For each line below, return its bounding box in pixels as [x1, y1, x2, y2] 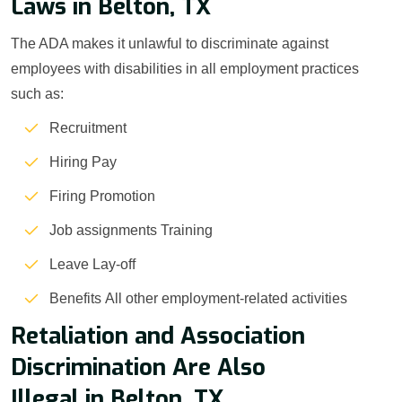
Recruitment [49, 120, 127, 136]
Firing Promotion [49, 188, 155, 205]
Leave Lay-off [49, 257, 135, 273]
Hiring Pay [49, 154, 117, 170]
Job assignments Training [49, 223, 213, 239]
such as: [11, 86, 64, 102]
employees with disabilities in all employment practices [11, 61, 359, 77]
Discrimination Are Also [11, 352, 266, 384]
